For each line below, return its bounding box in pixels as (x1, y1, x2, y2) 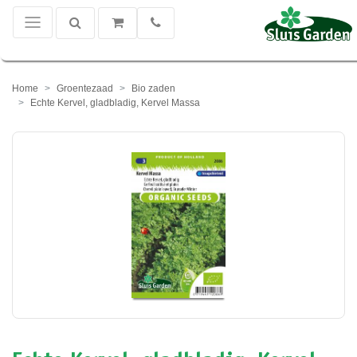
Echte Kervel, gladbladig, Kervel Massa (30, 97, 200, 108)
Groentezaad (57, 83, 113, 94)
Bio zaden (131, 83, 175, 94)
